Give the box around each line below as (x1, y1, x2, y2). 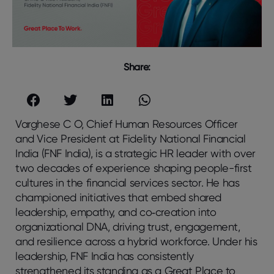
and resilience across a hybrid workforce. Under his (15, 234, 257, 248)
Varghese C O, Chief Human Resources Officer (15, 117, 238, 130)
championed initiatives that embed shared (15, 190, 222, 204)
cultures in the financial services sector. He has (15, 176, 240, 189)
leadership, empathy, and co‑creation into (15, 205, 217, 218)
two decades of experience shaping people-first (15, 161, 252, 174)
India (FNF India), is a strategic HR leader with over (15, 146, 256, 160)
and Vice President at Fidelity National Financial (15, 131, 246, 145)
